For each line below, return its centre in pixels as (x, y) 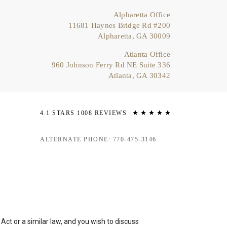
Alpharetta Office (142, 15)
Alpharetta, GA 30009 (134, 36)
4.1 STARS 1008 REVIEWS (83, 113)
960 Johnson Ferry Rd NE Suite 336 (111, 65)
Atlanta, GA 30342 (139, 76)
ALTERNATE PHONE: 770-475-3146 (98, 140)
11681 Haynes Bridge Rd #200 (119, 26)
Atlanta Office (147, 54)
